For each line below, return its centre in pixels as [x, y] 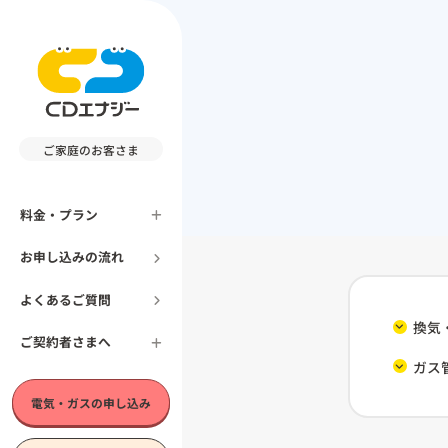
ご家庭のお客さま [91, 149]
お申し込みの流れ [71, 257]
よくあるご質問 [65, 299]
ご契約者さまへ [65, 342]
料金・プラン [58, 214]
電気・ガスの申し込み [91, 403]
